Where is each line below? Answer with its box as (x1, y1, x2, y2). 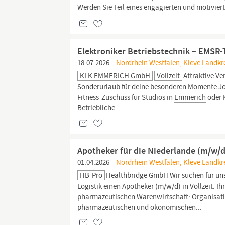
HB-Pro (80, 170, 103, 180)
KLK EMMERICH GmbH (80, 71, 151, 81)
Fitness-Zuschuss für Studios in (77, 92, 175, 102)
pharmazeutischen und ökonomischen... (77, 202, 202, 212)
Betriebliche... (77, 103, 122, 113)
